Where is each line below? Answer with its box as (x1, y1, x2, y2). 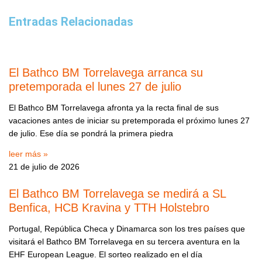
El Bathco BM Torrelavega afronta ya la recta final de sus (9, 103, 219, 112)
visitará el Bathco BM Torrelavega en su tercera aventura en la (9, 237, 240, 247)
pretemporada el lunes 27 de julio (9, 80, 181, 94)
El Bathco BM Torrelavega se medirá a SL (9, 187, 226, 201)
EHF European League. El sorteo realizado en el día (9, 250, 202, 260)
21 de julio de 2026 (9, 163, 80, 172)
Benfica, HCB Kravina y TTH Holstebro (9, 201, 209, 215)
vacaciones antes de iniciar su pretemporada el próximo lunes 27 (9, 116, 250, 125)
